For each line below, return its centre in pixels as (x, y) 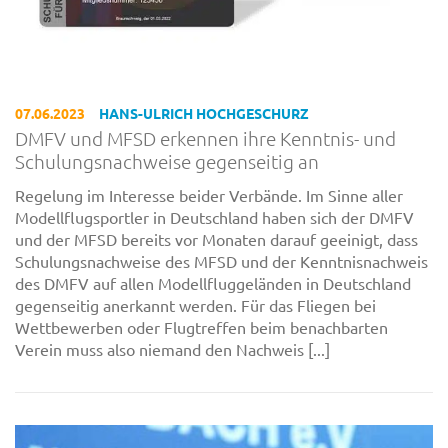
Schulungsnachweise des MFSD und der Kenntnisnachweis (221, 261)
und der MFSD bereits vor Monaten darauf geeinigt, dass (216, 239)
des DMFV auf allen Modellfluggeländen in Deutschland (213, 283)
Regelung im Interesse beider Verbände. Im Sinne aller (209, 195)
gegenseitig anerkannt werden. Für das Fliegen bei (195, 305)
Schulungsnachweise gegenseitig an (167, 160)
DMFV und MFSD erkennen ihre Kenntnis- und (205, 137)
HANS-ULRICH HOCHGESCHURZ (204, 112)
